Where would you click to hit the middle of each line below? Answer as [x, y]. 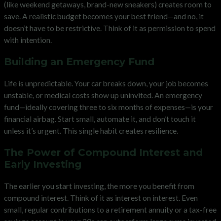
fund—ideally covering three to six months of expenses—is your [109, 107]
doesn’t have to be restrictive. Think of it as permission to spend [110, 28]
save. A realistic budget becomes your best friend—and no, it [104, 16]
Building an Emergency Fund [79, 61]
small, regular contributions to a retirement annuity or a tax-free [110, 209]
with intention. [28, 40]
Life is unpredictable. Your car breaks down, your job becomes [106, 83]
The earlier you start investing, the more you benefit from [99, 186]
